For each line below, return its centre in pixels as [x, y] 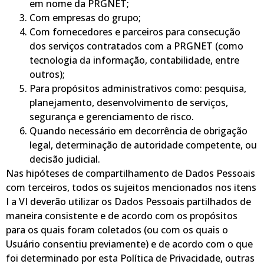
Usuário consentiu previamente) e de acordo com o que [129, 244]
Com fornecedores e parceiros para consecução [135, 32]
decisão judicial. [65, 159]
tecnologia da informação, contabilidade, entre [134, 60]
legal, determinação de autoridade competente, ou [143, 145]
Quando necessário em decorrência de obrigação [138, 131]
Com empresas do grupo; [85, 17]
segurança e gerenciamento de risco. [112, 116]
